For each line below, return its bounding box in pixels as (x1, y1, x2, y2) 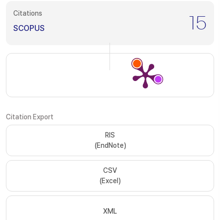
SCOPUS (13, 24, 45, 33)
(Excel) (99, 177, 121, 185)
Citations (13, 9, 42, 17)
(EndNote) (94, 141, 126, 149)
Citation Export (6, 113, 54, 121)
